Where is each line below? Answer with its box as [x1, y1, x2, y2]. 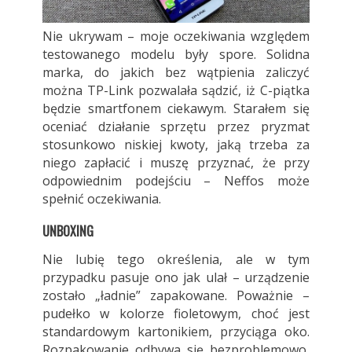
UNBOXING [42, 222, 93, 241]
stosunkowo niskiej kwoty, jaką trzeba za [42, 136, 310, 154]
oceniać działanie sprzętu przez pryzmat [42, 118, 310, 136]
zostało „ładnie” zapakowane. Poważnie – [42, 287, 310, 305]
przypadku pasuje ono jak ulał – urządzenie [42, 269, 310, 287]
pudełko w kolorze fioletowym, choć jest [42, 305, 310, 323]
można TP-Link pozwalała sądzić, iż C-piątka [42, 82, 310, 100]
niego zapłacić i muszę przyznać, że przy [42, 154, 310, 172]
